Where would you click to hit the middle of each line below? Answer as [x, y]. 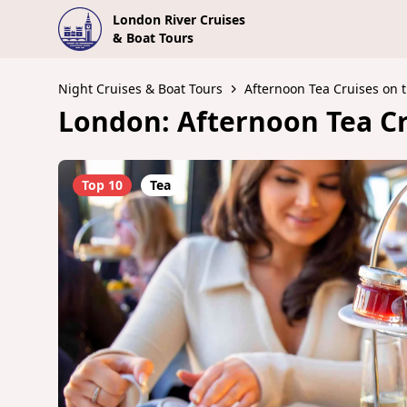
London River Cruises [179, 20]
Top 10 [102, 185]
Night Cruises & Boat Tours [140, 89]
